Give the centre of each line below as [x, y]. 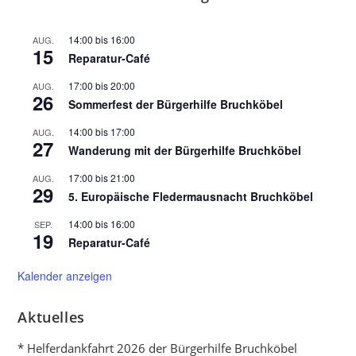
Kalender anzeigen [65, 276]
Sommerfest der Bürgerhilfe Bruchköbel [176, 104]
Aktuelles [51, 317]
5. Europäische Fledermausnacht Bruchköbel [191, 196]
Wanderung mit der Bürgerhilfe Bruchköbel [185, 150]
